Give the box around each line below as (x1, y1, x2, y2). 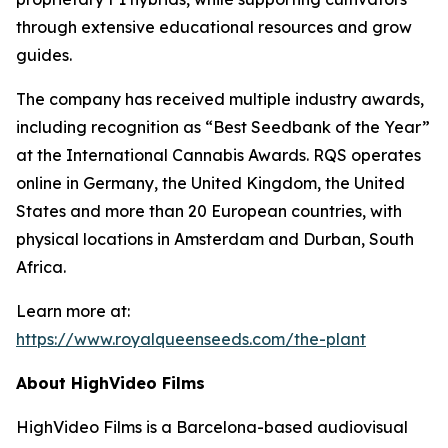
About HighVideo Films (16, 373, 205, 394)
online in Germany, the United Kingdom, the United (16, 173, 405, 194)
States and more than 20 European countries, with (16, 201, 402, 222)
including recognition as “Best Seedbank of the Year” (16, 117, 430, 138)
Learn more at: (16, 301, 130, 322)
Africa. (16, 257, 66, 278)
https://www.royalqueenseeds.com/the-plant (16, 329, 366, 350)
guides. (16, 45, 72, 66)
